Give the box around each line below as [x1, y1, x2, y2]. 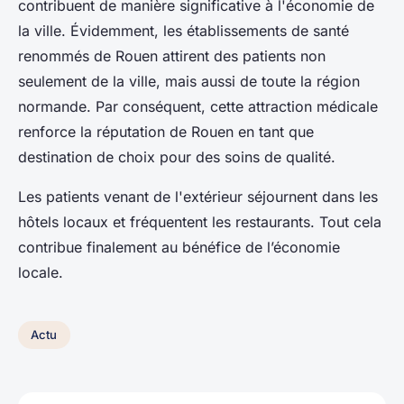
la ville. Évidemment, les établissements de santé [18, 21, 349, 40]
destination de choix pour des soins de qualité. [18, 147, 340, 166]
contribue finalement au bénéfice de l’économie [18, 237, 340, 256]
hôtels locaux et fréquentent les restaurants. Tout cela [18, 212, 381, 231]
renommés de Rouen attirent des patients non [18, 46, 326, 65]
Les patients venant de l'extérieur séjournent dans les [18, 187, 378, 206]
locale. [18, 262, 68, 281]
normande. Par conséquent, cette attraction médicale [18, 96, 378, 115]
